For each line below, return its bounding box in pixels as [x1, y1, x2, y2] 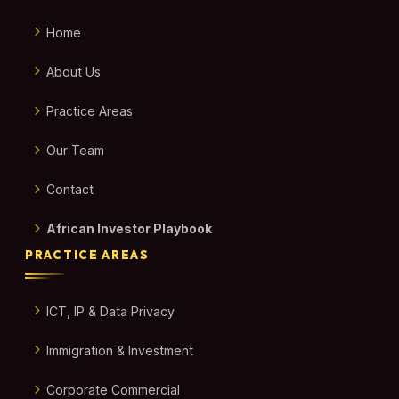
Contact [45, 182, 94, 198]
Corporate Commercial [45, 382, 180, 397]
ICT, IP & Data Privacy [45, 303, 175, 319]
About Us [45, 63, 101, 79]
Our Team [45, 142, 104, 159]
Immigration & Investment [45, 342, 193, 358]
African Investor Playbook [45, 221, 212, 237]
